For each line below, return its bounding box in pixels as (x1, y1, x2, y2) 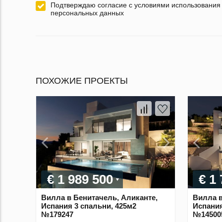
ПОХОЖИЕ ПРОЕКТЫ (36, 75, 128, 86)
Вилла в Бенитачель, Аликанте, (41, 193, 158, 202)
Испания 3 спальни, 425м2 (41, 202, 136, 211)
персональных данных (51, 8, 124, 17)
